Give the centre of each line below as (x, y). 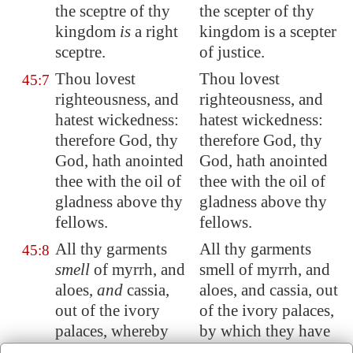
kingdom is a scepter (268, 32)
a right (154, 32)
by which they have (265, 331)
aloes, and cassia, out (269, 290)
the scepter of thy (257, 11)
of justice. (232, 52)
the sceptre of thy (113, 11)
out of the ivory (108, 310)
